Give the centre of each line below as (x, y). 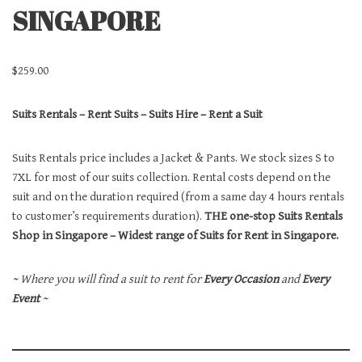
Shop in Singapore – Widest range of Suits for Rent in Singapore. (175, 235)
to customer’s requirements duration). (108, 216)
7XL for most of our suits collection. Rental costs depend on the (171, 177)
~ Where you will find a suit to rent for (108, 279)
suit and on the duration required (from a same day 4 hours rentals (178, 196)
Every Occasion (241, 279)
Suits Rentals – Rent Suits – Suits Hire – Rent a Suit (137, 114)
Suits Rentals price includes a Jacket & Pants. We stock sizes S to (173, 158)
